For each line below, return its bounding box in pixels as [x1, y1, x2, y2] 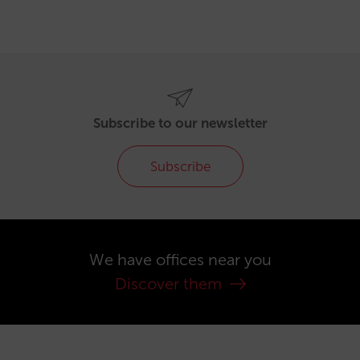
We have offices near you [88, 250, 272, 270]
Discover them [114, 274, 226, 294]
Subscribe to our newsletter [92, 115, 268, 132]
